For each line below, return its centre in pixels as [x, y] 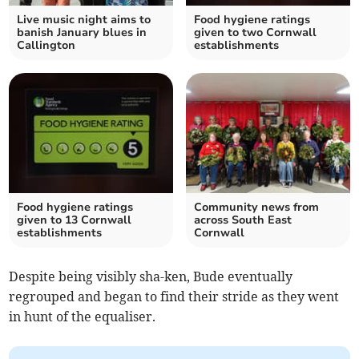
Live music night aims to [84, 19]
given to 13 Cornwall [75, 220]
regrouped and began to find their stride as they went [174, 296]
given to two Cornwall [255, 32]
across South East [243, 220]
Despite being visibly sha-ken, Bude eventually [151, 276]
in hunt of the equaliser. [83, 316]
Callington [46, 45]
